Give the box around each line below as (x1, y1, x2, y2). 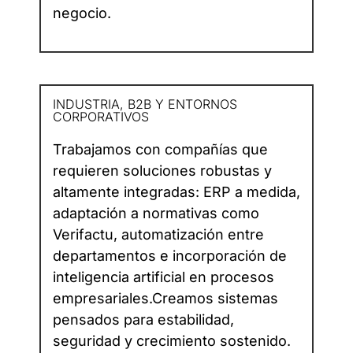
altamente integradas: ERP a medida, (53, 184, 300, 201)
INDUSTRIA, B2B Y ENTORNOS (53, 96, 237, 113)
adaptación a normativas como (53, 205, 259, 222)
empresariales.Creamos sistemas (53, 290, 278, 307)
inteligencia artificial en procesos (53, 269, 274, 286)
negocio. (53, 5, 111, 22)
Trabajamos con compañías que (53, 141, 268, 158)
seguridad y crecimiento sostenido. (53, 333, 291, 350)
